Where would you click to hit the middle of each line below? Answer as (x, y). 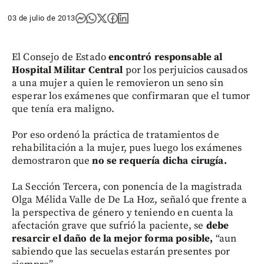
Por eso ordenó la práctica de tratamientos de (115, 135)
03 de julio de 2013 (42, 18)
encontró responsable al (166, 57)
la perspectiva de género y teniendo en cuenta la (123, 213)
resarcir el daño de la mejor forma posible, (113, 239)
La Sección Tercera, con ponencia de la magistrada (127, 187)
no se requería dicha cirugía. (159, 161)
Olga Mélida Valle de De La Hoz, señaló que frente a (130, 200)
